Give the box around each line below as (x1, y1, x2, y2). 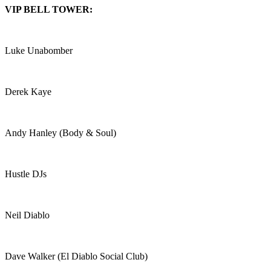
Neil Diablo (5, 210, 50, 221)
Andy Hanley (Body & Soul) (5, 128, 116, 139)
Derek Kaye (5, 87, 51, 97)
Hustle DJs (5, 169, 47, 180)
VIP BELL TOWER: (5, 4, 95, 15)
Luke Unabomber (5, 45, 73, 56)
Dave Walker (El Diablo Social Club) (5, 251, 148, 262)
